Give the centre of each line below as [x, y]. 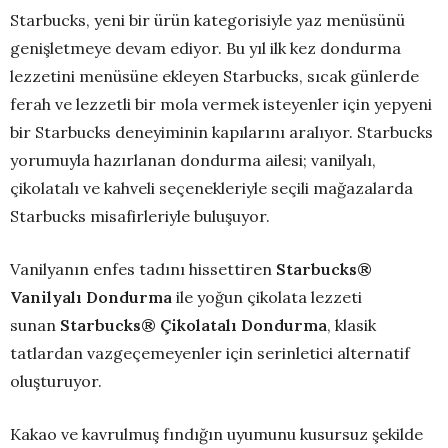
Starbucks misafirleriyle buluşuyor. [140, 216]
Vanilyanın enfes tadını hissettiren [143, 269]
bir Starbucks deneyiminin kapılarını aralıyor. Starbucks [221, 132]
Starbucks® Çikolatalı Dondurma [193, 325]
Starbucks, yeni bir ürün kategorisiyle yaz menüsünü [207, 20]
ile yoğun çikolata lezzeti [267, 297]
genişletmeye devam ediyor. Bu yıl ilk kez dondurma [205, 48]
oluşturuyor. [58, 381]
